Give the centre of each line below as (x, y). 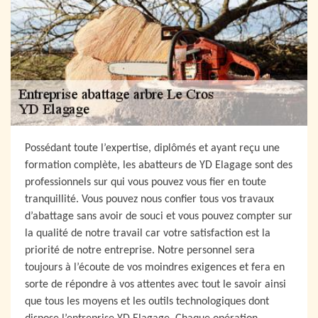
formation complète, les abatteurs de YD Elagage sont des (159, 165)
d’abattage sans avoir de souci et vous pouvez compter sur (159, 216)
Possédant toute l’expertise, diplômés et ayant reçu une (152, 148)
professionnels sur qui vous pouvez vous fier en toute (146, 182)
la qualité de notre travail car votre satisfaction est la (148, 234)
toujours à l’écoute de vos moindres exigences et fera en (155, 268)
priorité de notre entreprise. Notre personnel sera (140, 251)
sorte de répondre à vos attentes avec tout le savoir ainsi (155, 285)
